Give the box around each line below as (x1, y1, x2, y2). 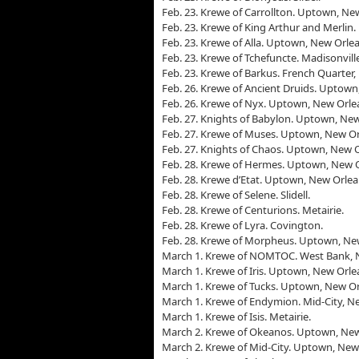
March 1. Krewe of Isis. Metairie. (162, 309, 311, 324)
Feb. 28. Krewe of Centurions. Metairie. (162, 203, 344, 217)
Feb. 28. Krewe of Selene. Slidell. (162, 188, 310, 202)
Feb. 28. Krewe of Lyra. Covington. (162, 218, 323, 232)
